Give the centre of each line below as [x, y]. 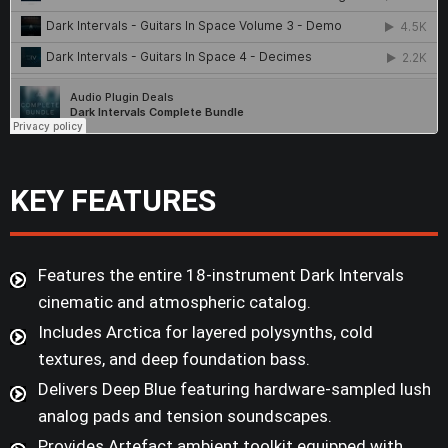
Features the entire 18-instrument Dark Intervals [221, 275]
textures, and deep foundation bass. [174, 359]
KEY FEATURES [113, 201]
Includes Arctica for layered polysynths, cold [205, 332]
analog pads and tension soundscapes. [185, 416]
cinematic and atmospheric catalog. [174, 302]
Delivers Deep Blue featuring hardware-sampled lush [234, 389]
